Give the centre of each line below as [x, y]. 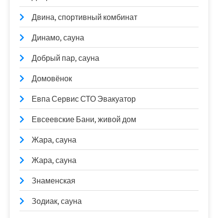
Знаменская [54, 181]
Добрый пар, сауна [65, 58]
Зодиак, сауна [57, 201]
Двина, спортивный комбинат [84, 17]
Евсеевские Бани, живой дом [84, 119]
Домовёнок [52, 79]
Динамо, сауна [58, 38]
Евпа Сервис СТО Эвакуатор [84, 99]
